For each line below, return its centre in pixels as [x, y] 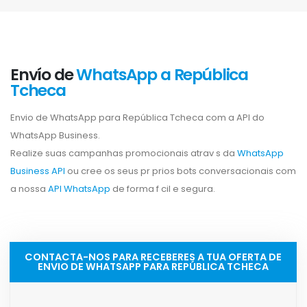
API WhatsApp [79, 189]
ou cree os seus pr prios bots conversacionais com [181, 171]
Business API [38, 171]
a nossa [29, 189]
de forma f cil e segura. [163, 189]
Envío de [44, 75]
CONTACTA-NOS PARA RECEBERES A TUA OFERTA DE [153, 257]
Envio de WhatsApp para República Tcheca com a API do [137, 118]
